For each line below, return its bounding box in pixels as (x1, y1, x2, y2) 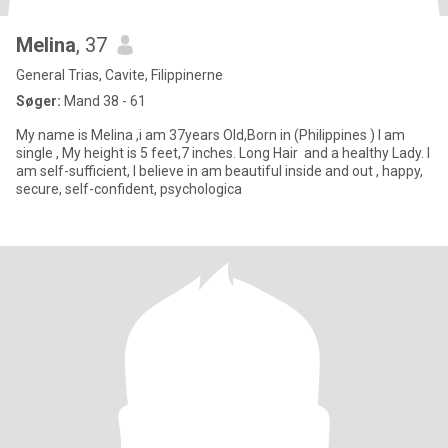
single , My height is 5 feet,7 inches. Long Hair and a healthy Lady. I (16, 145, 62, 161)
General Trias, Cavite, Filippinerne (16, 67, 223, 83)
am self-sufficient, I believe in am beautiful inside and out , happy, (16, 163, 423, 179)
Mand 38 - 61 (61, 93, 146, 109)
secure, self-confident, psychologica (16, 181, 242, 197)
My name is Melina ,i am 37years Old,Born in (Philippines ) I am (16, 127, 280, 143)
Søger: (16, 93, 61, 109)
